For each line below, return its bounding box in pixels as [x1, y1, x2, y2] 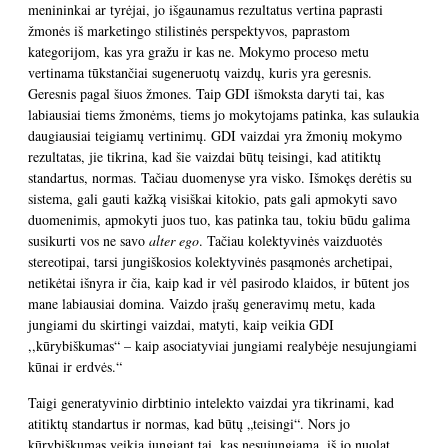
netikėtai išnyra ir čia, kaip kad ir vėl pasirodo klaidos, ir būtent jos [28, 273, 409, 292]
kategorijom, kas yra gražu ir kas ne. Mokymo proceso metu [28, 42, 369, 61]
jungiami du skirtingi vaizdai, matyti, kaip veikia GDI [28, 315, 334, 334]
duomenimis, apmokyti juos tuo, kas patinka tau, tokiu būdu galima [28, 210, 410, 229]
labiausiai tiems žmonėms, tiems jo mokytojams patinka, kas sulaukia [28, 105, 419, 124]
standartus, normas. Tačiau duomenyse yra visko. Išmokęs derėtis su [28, 168, 412, 187]
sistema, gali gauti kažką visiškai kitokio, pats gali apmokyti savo [28, 189, 397, 208]
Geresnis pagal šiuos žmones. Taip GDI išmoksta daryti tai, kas [28, 84, 384, 103]
